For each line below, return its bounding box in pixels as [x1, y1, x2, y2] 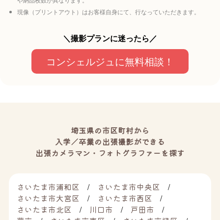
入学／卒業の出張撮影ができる [55, 136, 165, 147]
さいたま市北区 [17, 204, 72, 216]
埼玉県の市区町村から [71, 124, 149, 136]
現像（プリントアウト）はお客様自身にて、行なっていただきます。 [17, 7, 200, 16]
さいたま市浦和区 [17, 181, 80, 193]
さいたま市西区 [97, 192, 153, 204]
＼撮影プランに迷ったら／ [63, 32, 157, 44]
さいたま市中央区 [97, 181, 161, 193]
